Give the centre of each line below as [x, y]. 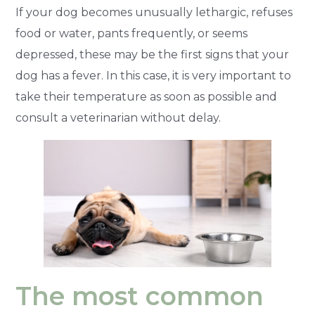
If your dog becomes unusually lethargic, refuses [154, 12]
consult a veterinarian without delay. [118, 117]
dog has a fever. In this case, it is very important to [154, 75]
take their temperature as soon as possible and [147, 96]
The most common [140, 296]
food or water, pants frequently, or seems [132, 33]
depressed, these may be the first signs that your [153, 54]
